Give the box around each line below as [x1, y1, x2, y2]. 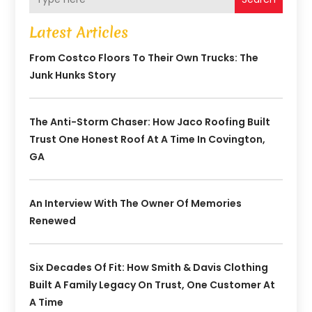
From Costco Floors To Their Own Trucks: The [29, 51, 259, 65]
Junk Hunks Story [29, 68, 116, 83]
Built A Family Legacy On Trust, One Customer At [29, 278, 276, 292]
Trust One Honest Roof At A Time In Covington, [29, 132, 266, 147]
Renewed [29, 214, 77, 228]
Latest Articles [29, 22, 129, 43]
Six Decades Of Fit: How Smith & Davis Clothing [29, 260, 269, 275]
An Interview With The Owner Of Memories [29, 196, 242, 211]
